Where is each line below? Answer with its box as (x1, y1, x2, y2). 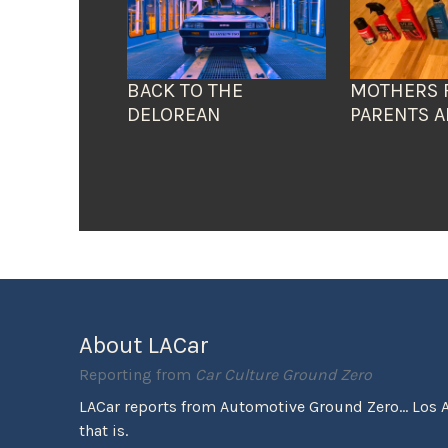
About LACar (79, 331, 210, 360)
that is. (79, 421, 129, 441)
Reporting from (79, 365, 196, 385)
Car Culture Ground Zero (195, 365, 373, 385)
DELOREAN (127, 103, 222, 127)
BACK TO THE (127, 79, 244, 103)
